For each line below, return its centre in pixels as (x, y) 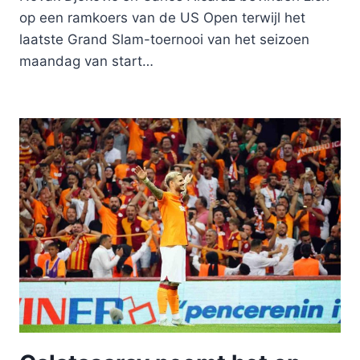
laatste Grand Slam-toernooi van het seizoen (164, 40)
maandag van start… (86, 61)
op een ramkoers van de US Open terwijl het (162, 18)
